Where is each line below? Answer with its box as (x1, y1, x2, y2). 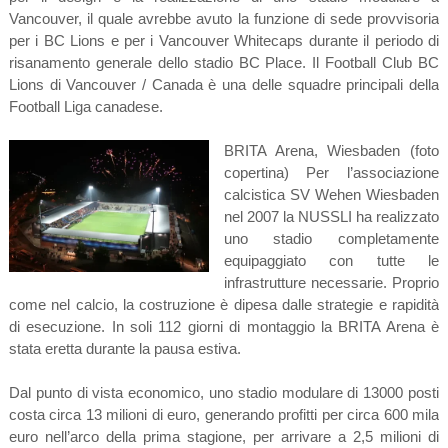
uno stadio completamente (223, 230, 440, 248)
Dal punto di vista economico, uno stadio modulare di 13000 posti (8, 384, 440, 402)
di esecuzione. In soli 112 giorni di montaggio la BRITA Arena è (8, 318, 440, 336)
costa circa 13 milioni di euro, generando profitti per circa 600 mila (8, 406, 440, 424)
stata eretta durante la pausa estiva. (8, 340, 241, 358)
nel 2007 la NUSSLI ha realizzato (223, 208, 440, 226)
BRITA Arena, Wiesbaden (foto (223, 142, 440, 160)
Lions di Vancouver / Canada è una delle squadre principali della (8, 76, 440, 94)
